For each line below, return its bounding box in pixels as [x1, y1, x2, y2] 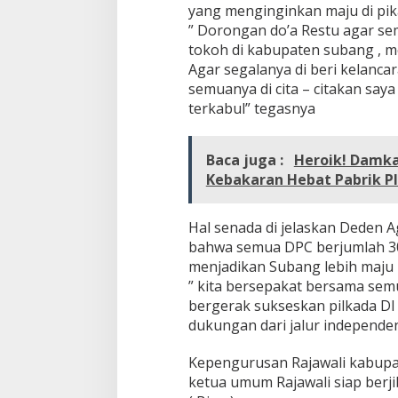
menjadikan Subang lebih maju [187, 256, 394, 276]
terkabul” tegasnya [187, 98, 315, 118]
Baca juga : [205, 149, 287, 170]
